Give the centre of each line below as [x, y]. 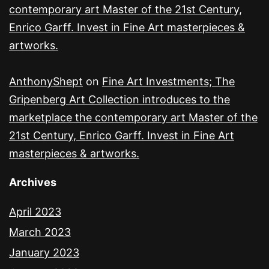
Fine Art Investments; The [168, 82]
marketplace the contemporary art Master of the [133, 118]
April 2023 [35, 212]
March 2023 [40, 232]
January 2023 [44, 253]
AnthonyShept [46, 82]
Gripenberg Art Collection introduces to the [119, 100]
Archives [33, 183]
